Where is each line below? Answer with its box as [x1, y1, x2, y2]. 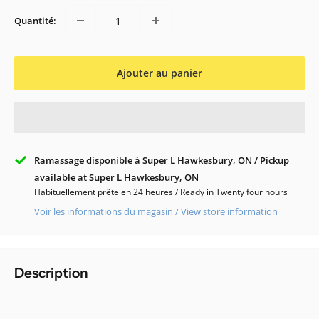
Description [14, 265, 88, 282]
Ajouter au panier [117, 66, 202, 80]
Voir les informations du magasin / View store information [34, 205, 278, 219]
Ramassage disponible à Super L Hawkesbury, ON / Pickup [34, 154, 289, 167]
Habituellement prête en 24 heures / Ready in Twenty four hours [34, 186, 288, 199]
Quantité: [14, 14, 56, 28]
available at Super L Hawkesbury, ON [34, 171, 199, 184]
